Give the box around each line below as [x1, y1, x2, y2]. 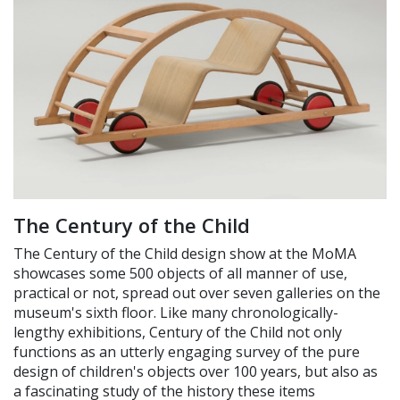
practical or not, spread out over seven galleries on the [13, 283, 380, 303]
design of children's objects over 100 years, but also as [13, 362, 378, 381]
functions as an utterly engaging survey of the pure [13, 342, 360, 362]
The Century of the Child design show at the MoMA [13, 244, 356, 263]
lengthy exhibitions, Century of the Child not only [13, 322, 342, 342]
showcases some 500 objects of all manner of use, [13, 263, 347, 283]
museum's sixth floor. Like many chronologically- [13, 303, 338, 322]
